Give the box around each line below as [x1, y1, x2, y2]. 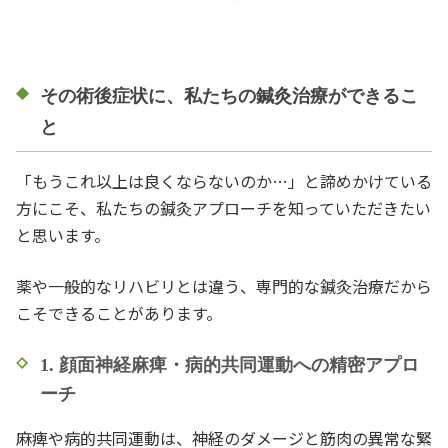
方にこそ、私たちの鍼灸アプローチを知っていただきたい [16, 195, 431, 220]
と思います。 [16, 222, 110, 247]
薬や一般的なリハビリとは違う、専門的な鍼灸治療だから [16, 273, 432, 298]
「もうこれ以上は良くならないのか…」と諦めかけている [16, 168, 432, 193]
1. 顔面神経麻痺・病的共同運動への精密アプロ [40, 354, 419, 375]
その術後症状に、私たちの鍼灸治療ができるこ [40, 85, 418, 106]
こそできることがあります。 [16, 300, 222, 325]
